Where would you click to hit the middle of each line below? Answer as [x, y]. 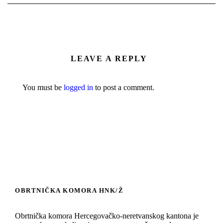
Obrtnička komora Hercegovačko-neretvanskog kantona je [107, 216]
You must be [43, 87]
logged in [78, 87]
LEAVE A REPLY [109, 58]
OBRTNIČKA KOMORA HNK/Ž [69, 190]
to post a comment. [124, 87]
